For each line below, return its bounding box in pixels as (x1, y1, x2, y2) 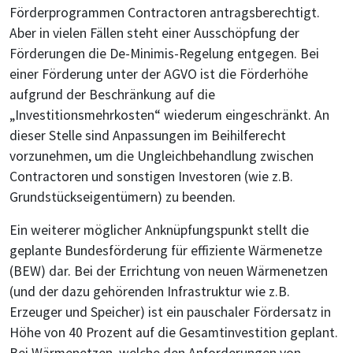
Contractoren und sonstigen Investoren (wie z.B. (9, 167, 293, 185)
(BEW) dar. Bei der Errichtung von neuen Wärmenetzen (9, 262, 328, 280)
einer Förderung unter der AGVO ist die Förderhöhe (9, 65, 308, 83)
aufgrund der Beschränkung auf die (9, 85, 215, 103)
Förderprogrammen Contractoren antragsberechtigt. (9, 3, 320, 21)
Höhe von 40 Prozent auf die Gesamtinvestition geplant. (9, 323, 338, 341)
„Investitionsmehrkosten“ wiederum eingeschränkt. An (9, 106, 329, 124)
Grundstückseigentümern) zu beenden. (9, 188, 236, 206)
